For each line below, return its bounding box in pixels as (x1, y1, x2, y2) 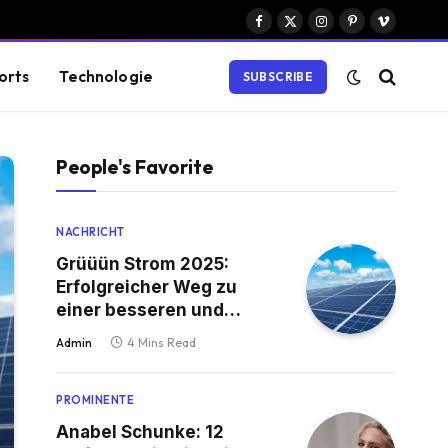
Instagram (319, 21, 383, 39)
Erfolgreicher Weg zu (56, 277, 237, 297)
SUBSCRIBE (242, 68, 314, 84)
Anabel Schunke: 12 (56, 422, 224, 442)
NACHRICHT (56, 225, 125, 239)
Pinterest (350, 21, 409, 39)
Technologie (59, 66, 154, 86)
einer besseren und (56, 300, 224, 320)
